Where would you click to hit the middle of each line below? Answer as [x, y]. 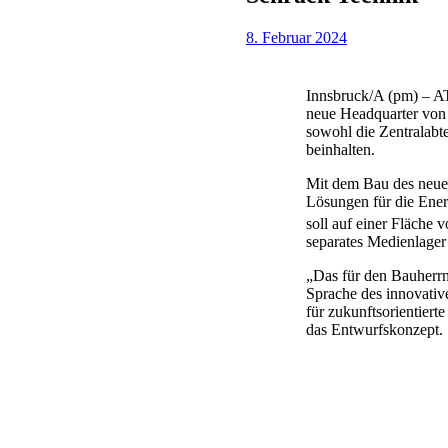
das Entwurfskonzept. [374, 330]
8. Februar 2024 [296, 37]
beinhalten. [340, 149]
